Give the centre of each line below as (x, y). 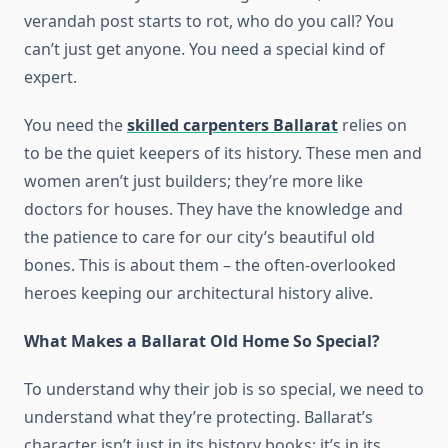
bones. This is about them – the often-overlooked (210, 265)
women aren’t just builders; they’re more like (193, 181)
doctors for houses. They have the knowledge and (213, 209)
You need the (75, 125)
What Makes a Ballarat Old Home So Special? (202, 341)
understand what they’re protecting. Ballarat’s (198, 417)
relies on (372, 125)
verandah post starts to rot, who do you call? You (209, 21)
